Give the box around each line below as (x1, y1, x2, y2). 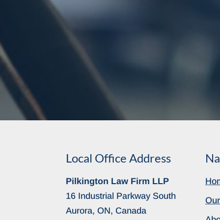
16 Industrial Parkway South (66, 191, 176, 201)
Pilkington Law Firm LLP (66, 176, 169, 186)
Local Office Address (66, 150, 171, 165)
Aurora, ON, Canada (66, 205, 147, 216)
